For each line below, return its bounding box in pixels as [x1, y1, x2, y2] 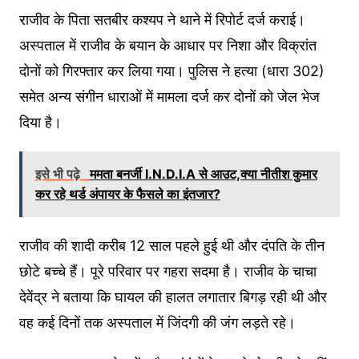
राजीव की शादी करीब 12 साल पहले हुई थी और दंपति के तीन [18, 236, 325, 254]
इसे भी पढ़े [34, 165, 83, 182]
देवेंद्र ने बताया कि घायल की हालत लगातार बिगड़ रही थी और [18, 288, 327, 305]
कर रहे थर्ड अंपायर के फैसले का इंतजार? [34, 185, 220, 202]
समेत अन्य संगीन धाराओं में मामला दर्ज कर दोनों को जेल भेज [18, 87, 320, 105]
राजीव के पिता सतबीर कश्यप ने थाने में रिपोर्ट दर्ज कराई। [18, 10, 305, 28]
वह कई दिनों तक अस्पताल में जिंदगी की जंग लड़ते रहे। [18, 313, 296, 331]
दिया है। [18, 113, 62, 131]
